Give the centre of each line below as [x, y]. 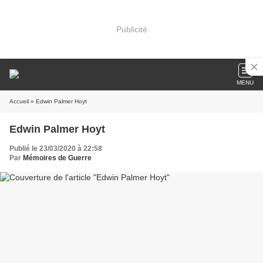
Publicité [131, 29]
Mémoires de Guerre [57, 158]
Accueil [19, 101]
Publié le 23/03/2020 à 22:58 [56, 149]
